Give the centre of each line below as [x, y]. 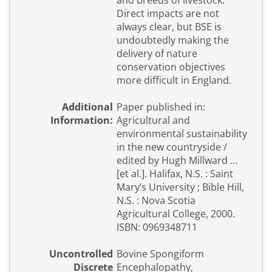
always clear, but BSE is [169, 27]
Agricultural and [153, 121]
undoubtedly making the [173, 40]
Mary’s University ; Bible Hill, [180, 187]
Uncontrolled [81, 254]
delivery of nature [157, 54]
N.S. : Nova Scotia [156, 201]
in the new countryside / [172, 147]
